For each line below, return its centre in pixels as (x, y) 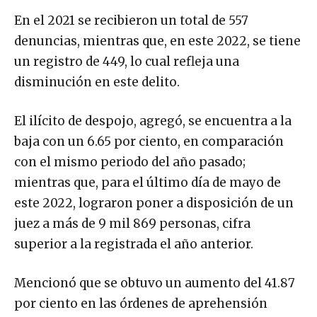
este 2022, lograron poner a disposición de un (154, 203)
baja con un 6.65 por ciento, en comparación (149, 142)
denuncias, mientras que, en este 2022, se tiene (157, 41)
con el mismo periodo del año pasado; (130, 162)
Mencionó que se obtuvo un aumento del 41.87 (155, 283)
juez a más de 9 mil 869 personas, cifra (132, 224)
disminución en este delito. (97, 82)
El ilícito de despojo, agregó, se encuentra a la (153, 121)
